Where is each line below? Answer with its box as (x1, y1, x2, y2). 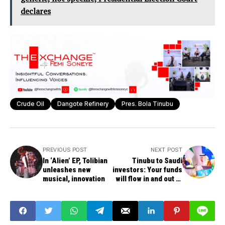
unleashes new (43, 165, 91, 174)
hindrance (150, 192, 182, 201)
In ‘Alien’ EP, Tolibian (43, 156, 107, 165)
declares (21, 6, 51, 17)
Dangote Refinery (57, 99, 108, 107)
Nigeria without (134, 183, 182, 192)
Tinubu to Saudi (132, 156, 182, 165)
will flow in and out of (116, 174, 182, 183)
